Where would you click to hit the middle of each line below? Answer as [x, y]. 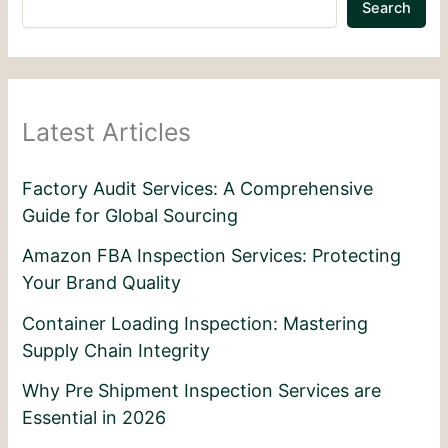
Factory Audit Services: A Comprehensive [198, 188]
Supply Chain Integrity [116, 350]
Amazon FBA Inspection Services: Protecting [212, 256]
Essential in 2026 [94, 418]
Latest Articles [107, 132]
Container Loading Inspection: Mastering [195, 323]
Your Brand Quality [102, 283]
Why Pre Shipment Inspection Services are [202, 391]
